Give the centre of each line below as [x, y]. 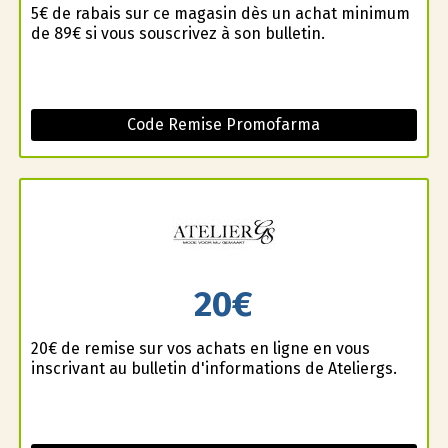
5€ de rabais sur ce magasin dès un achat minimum [220, 13]
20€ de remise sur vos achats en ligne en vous [200, 349]
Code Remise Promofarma [224, 124]
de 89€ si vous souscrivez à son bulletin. [177, 33]
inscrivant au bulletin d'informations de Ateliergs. [213, 369]
